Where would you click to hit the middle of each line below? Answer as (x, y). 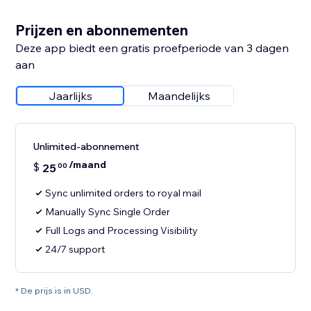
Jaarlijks (70, 96)
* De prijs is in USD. (54, 291)
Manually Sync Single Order (108, 212)
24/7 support (75, 250)
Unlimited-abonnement (86, 147)
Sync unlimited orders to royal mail (124, 193)
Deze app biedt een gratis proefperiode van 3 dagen (152, 48)
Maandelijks (179, 96)
